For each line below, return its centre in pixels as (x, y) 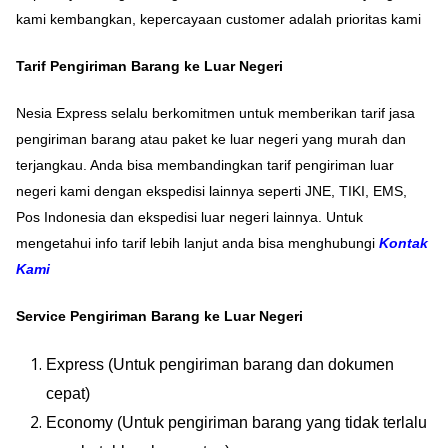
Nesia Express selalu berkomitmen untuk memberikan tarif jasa (215, 113)
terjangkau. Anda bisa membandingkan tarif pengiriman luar (205, 165)
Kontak (403, 243)
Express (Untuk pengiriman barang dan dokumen (220, 365)
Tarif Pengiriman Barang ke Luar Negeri (149, 66)
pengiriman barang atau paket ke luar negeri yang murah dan (211, 139)
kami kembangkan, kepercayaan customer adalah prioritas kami (218, 19)
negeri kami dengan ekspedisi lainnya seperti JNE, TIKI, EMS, (211, 191)
